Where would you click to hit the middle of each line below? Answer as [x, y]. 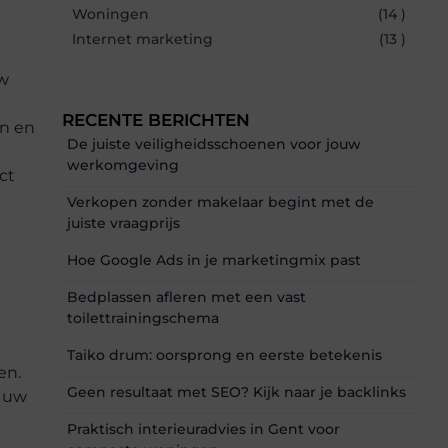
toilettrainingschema [143, 317]
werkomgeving [123, 164]
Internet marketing [142, 38]
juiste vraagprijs [123, 222]
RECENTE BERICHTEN [156, 119]
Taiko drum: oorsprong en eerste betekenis [224, 354]
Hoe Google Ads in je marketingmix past [214, 259]
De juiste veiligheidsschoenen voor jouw [214, 143]
